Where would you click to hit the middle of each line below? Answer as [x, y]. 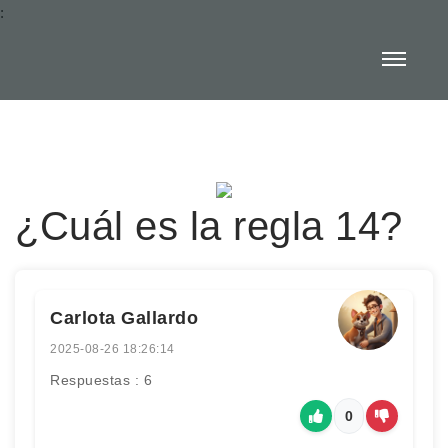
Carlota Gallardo [124, 318]
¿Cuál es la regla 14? [209, 226]
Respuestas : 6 [101, 380]
